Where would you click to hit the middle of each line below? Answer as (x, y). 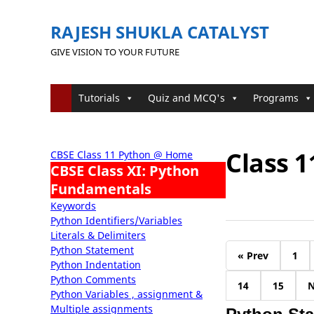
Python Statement (92, 250)
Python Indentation (96, 265)
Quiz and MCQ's (186, 98)
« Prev (253, 255)
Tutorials (99, 98)
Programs (276, 98)
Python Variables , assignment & (127, 294)
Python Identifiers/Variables (116, 220)
